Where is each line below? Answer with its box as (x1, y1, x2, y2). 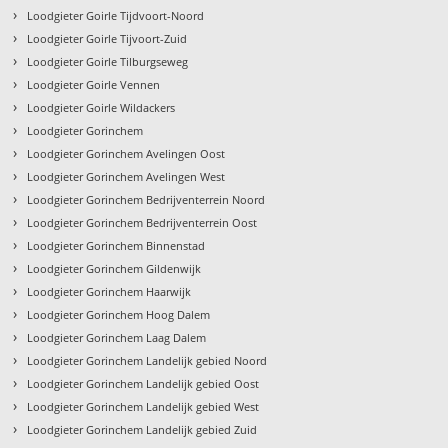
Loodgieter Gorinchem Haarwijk (27, 284, 192, 300)
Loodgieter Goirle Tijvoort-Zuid (27, 31, 188, 47)
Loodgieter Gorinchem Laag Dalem (27, 330, 207, 346)
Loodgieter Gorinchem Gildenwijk (27, 261, 202, 277)
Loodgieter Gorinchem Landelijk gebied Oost (27, 376, 260, 392)
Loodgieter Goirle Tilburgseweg (27, 54, 189, 70)
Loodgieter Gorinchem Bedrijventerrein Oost (27, 215, 258, 231)
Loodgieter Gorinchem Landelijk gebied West (27, 399, 260, 415)
